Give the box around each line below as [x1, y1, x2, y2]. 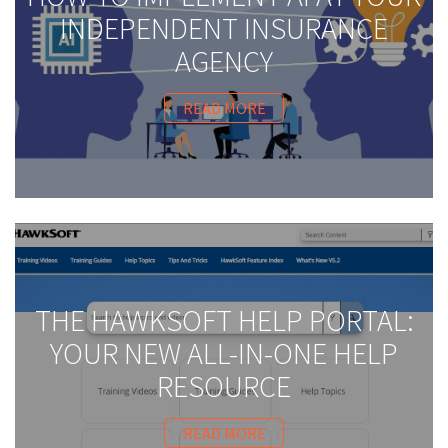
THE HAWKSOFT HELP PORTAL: [34, 300, 414, 339]
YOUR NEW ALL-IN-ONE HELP [50, 333, 398, 372]
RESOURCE [157, 366, 291, 405]
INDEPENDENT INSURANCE [60, 8, 388, 47]
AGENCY [175, 41, 273, 80]
